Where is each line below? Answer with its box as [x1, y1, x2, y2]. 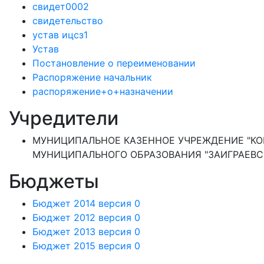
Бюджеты [9, 170, 99, 193]
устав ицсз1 [32, 29, 88, 41]
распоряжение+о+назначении [32, 85, 173, 97]
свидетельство [32, 15, 103, 27]
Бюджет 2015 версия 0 [32, 240, 140, 252]
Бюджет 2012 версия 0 [32, 212, 140, 223]
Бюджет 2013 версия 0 [32, 226, 140, 237]
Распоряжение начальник [32, 71, 152, 83]
